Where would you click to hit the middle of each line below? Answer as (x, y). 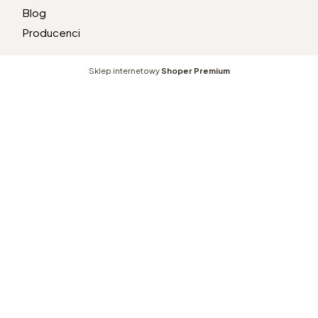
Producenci (51, 32)
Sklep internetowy (125, 70)
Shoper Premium (195, 70)
